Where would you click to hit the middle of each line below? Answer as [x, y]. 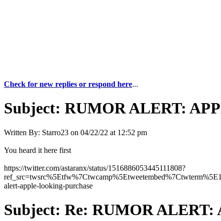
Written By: [22, 132]
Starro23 [55, 132]
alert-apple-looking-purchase [48, 185]
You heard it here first [37, 150]
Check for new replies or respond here [68, 84]
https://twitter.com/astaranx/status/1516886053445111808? [95, 168]
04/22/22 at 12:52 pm [114, 132]
